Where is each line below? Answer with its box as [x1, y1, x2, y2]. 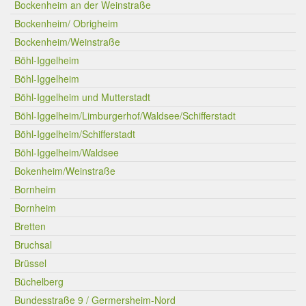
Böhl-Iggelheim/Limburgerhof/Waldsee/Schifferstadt [14, 109, 236, 122]
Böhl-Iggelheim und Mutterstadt [14, 90, 150, 104]
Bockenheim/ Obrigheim [14, 16, 118, 30]
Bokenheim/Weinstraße [14, 164, 115, 178]
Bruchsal [14, 238, 52, 251]
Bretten [14, 219, 46, 233]
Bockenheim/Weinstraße [14, 35, 120, 48]
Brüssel [14, 256, 46, 270]
